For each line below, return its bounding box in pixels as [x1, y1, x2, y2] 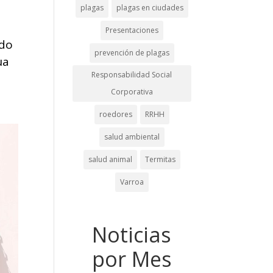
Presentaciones [105, 25, 158, 35]
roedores [99, 109, 132, 119]
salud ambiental [104, 132, 160, 142]
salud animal [88, 154, 132, 165]
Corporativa [110, 87, 153, 97]
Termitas [144, 154, 175, 165]
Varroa [119, 177, 144, 187]
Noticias [92, 221, 172, 249]
